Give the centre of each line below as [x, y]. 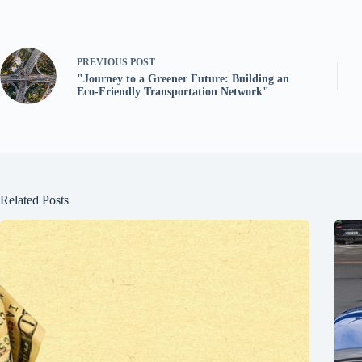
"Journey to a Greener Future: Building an [183, 78]
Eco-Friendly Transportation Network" [173, 91]
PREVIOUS [103, 62]
